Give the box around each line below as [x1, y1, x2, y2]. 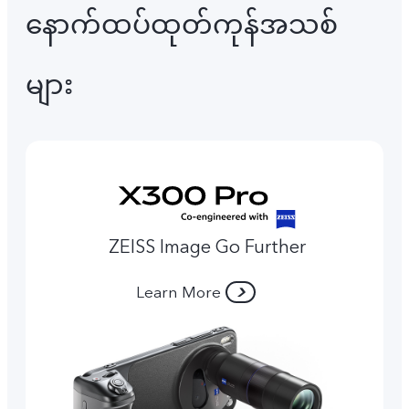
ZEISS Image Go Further [109, 234, 307, 259]
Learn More [136, 281, 222, 303]
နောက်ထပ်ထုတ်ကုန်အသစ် [26, 6, 338, 45]
